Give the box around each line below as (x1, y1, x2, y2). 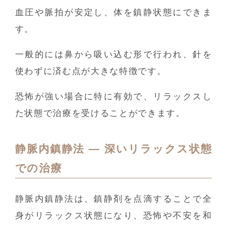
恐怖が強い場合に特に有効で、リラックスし (15, 91, 212, 101)
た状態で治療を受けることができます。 (15, 108, 185, 118)
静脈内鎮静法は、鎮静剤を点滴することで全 (15, 194, 212, 204)
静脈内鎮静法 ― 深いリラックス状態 (15, 143, 212, 156)
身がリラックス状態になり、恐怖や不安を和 (15, 211, 212, 221)
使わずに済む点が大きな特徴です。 (15, 66, 167, 77)
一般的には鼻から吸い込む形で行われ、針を (15, 50, 212, 60)
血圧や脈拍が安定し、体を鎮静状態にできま (15, 8, 212, 18)
